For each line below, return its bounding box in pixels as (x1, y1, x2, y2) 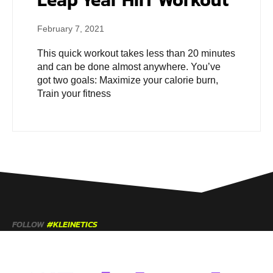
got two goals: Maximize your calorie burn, (37, 75, 218, 86)
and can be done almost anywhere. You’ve (37, 62, 221, 73)
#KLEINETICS (47, 218, 97, 232)
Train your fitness (37, 88, 111, 99)
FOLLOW (12, 218, 44, 232)
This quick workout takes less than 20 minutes (37, 48, 235, 59)
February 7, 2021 (37, 24, 104, 34)
